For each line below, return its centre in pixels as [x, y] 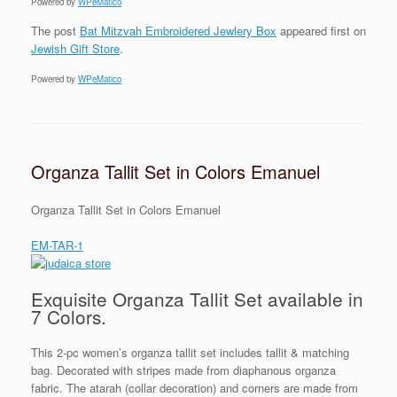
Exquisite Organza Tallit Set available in [197, 299]
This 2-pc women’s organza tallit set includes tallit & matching [190, 353]
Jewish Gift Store [75, 48]
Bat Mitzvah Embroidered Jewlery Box [178, 30]
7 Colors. [69, 317]
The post [55, 30]
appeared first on [321, 30]
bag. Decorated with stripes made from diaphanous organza [183, 370]
